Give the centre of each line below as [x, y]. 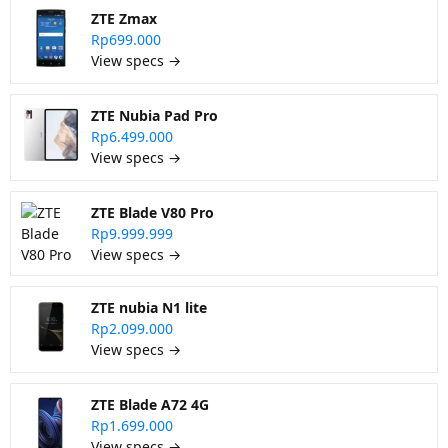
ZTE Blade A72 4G [150, 404]
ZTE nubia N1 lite [149, 307]
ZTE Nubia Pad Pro [154, 115]
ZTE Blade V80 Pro [152, 212]
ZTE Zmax [124, 18]
